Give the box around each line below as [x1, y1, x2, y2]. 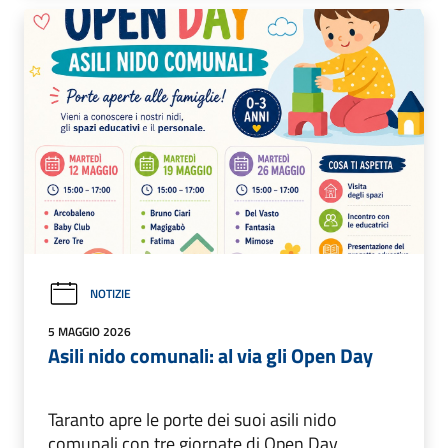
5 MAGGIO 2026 [48, 321, 131, 341]
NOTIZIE [90, 284, 131, 304]
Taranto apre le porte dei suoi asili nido [48, 405, 337, 433]
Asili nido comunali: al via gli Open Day [48, 339, 373, 371]
